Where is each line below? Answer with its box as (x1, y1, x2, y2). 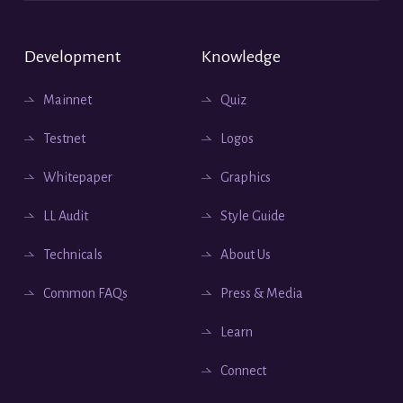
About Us (220, 247, 271, 263)
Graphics (220, 170, 271, 185)
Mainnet (43, 93, 92, 108)
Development (24, 48, 121, 67)
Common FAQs (43, 286, 128, 301)
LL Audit (43, 209, 88, 224)
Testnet (43, 131, 85, 147)
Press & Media (220, 286, 303, 301)
